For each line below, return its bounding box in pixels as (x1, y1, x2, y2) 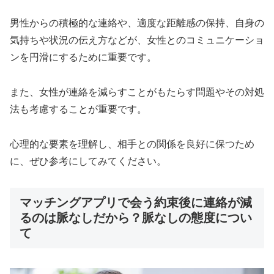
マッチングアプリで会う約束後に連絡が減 (20, 195, 252, 209)
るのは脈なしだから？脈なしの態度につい (20, 210, 252, 224)
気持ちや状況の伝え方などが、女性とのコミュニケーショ (10, 35, 264, 46)
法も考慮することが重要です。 (10, 104, 147, 115)
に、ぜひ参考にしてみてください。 (10, 155, 166, 166)
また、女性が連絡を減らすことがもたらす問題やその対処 (10, 87, 264, 98)
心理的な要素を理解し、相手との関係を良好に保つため (10, 138, 254, 149)
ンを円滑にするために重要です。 (10, 52, 157, 63)
